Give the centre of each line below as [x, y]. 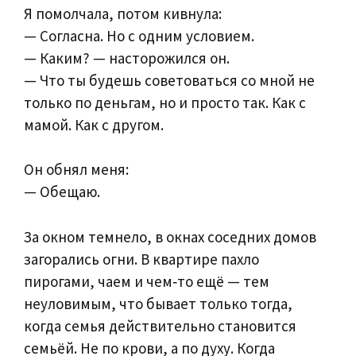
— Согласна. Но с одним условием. [139, 35]
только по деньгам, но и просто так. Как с [165, 102]
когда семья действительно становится [160, 325]
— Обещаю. [62, 192]
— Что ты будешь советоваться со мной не [169, 80]
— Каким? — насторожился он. [127, 58]
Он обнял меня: [76, 170]
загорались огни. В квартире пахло [141, 259]
